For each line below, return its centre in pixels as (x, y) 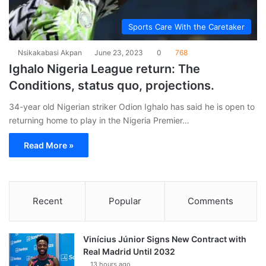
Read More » (49, 145)
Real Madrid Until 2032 (129, 252)
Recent (47, 201)
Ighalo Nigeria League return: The (104, 69)
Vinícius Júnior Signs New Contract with (165, 239)
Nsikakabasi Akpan (50, 53)
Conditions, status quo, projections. (112, 86)
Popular (125, 201)
